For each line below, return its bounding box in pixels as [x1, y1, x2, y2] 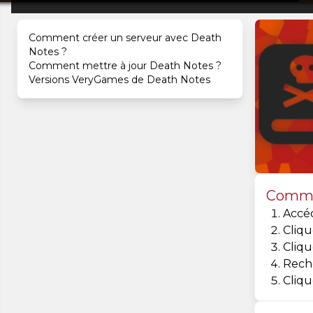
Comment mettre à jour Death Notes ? [29, 59, 221, 72]
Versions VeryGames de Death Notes [29, 73, 210, 86]
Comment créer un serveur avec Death [29, 31, 221, 44]
